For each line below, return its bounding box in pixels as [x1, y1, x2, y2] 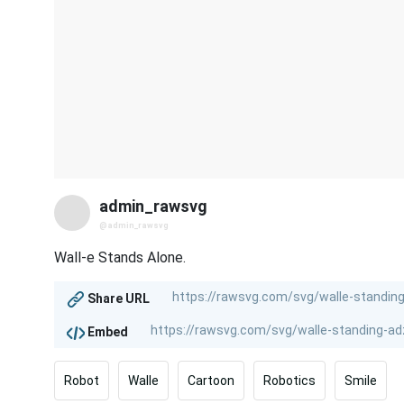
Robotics [263, 373, 316, 389]
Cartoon [188, 373, 234, 389]
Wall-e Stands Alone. [54, 249, 186, 267]
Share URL [85, 290, 150, 306]
